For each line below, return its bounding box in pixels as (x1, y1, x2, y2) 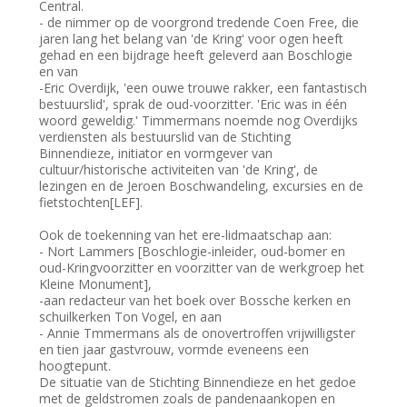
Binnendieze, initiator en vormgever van (39, 144, 273, 163)
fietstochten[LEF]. (39, 194, 144, 212)
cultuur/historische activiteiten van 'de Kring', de (39, 161, 319, 179)
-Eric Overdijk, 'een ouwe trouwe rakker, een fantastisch (39, 79, 368, 97)
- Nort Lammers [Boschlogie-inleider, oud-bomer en (39, 243, 346, 261)
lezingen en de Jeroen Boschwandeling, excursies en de (39, 177, 364, 195)
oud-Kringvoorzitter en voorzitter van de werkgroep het (39, 259, 365, 277)
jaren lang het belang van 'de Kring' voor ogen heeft (39, 30, 344, 48)
